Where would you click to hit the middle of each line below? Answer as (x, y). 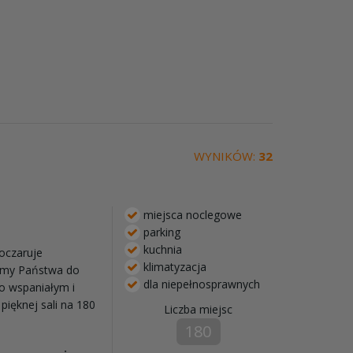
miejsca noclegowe (191, 214)
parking (160, 232)
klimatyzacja (173, 266)
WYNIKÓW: (226, 156)
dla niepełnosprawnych (200, 284)
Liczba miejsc (199, 309)
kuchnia (161, 249)
